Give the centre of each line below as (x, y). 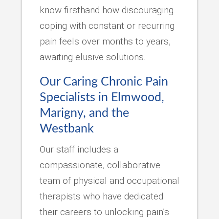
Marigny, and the (84, 113)
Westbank (66, 129)
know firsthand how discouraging (106, 10)
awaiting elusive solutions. (92, 57)
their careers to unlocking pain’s (104, 212)
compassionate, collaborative (100, 165)
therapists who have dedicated (101, 196)
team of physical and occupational (109, 180)
